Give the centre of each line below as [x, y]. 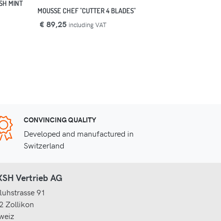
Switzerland [44, 145]
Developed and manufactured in [78, 133]
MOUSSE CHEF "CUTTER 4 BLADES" [87, 11]
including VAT [88, 25]
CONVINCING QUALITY [60, 120]
